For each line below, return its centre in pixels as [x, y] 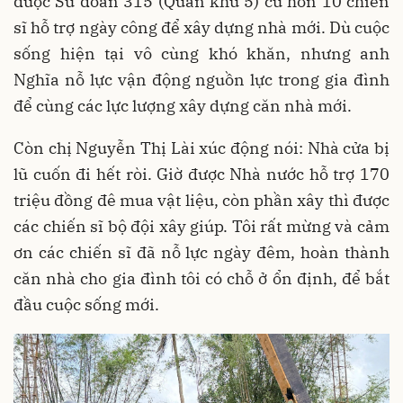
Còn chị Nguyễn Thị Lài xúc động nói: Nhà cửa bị [201, 148]
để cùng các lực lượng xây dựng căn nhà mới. [183, 105]
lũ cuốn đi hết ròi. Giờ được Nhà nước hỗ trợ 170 [201, 174]
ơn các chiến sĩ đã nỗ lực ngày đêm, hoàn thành [201, 252]
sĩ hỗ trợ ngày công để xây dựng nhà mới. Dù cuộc [201, 27]
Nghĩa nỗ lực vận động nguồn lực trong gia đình [201, 79]
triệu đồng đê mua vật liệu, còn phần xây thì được [201, 200]
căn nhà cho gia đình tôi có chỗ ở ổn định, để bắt [201, 278]
